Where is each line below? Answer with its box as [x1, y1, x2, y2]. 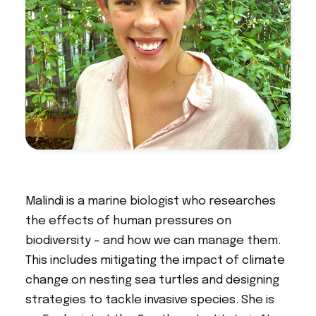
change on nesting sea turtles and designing [25, 274, 279, 287]
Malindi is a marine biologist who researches [25, 195, 276, 208]
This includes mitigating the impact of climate [25, 255, 285, 267]
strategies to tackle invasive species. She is [25, 294, 274, 307]
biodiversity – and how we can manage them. [25, 235, 281, 248]
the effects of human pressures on [25, 215, 231, 228]
